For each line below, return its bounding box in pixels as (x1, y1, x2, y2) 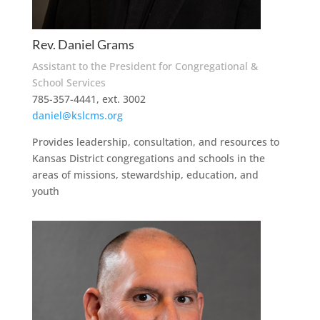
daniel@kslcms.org (31, 109, 123, 122)
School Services (31, 76, 106, 89)
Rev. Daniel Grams (31, 36, 134, 52)
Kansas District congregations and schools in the (31, 151, 265, 165)
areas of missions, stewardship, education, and (31, 168, 259, 181)
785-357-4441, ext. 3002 (31, 92, 146, 106)
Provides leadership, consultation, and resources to (31, 135, 279, 149)
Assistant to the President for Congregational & (31, 59, 258, 73)
